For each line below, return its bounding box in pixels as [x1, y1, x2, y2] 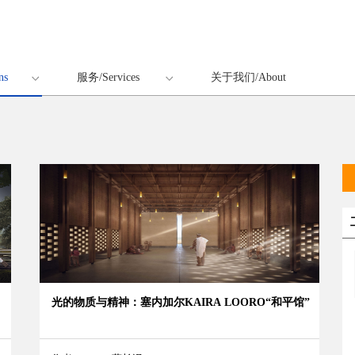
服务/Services [77, 71, 139, 83]
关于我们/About [211, 71, 286, 83]
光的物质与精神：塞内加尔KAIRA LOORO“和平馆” [52, 296, 311, 308]
